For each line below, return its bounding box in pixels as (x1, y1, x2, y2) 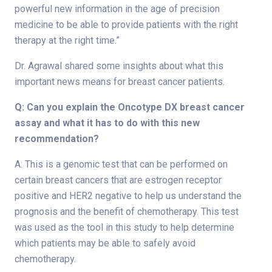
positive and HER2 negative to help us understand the (15, 189, 242, 202)
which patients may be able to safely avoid (15, 237, 195, 249)
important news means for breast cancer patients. (15, 75, 225, 87)
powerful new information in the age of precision (15, 2, 220, 15)
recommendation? (15, 132, 99, 144)
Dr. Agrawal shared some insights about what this (15, 59, 223, 72)
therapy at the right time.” (15, 34, 120, 46)
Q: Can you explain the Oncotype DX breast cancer (15, 101, 245, 113)
